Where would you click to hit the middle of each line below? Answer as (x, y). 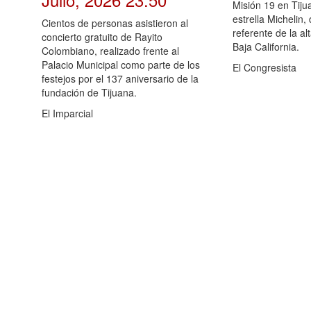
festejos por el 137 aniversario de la (120, 79)
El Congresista (265, 68)
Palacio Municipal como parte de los (121, 65)
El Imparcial (67, 114)
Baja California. (266, 47)
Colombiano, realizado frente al (110, 51)
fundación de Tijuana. (89, 93)
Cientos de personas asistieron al (115, 23)
